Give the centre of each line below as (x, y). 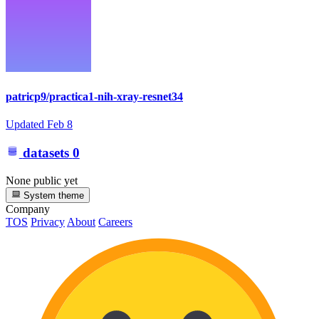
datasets (46, 153)
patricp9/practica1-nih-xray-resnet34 (94, 96)
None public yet (42, 181)
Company (28, 209)
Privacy (48, 222)
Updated (26, 124)
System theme (53, 196)
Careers (115, 222)
